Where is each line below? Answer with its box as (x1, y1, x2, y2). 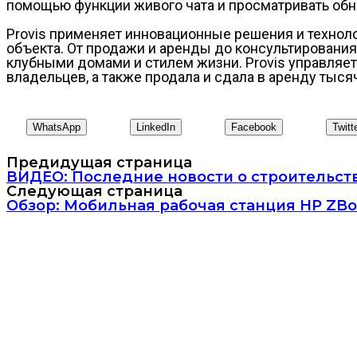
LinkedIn (136, 120, 175, 133)
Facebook (231, 120, 277, 133)
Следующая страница (6, 182, 182, 200)
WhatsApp (33, 120, 80, 133)
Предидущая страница (6, 153, 192, 171)
